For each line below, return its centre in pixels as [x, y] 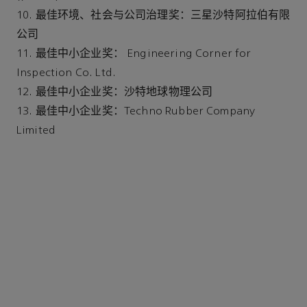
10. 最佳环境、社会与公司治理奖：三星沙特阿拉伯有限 [153, 15]
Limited [36, 131]
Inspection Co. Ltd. [66, 73]
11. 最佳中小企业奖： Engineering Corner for [134, 54]
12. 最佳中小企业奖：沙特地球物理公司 [115, 92]
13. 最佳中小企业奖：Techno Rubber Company [136, 111]
